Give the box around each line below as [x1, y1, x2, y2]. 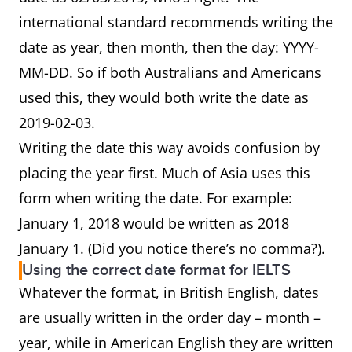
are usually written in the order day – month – [19, 308, 321, 327]
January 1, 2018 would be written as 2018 [19, 214, 289, 233]
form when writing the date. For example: [19, 189, 296, 207]
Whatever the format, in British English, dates [19, 283, 319, 302]
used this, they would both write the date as [19, 88, 309, 107]
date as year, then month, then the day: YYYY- [19, 38, 319, 57]
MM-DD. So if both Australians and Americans [19, 63, 321, 82]
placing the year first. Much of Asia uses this [19, 163, 310, 182]
